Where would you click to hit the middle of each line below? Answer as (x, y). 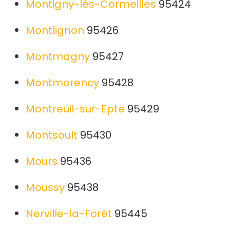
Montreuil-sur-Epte (75, 109)
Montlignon (55, 31)
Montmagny (58, 57)
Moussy (45, 188)
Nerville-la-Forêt (69, 214)
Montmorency (62, 83)
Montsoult (52, 135)
